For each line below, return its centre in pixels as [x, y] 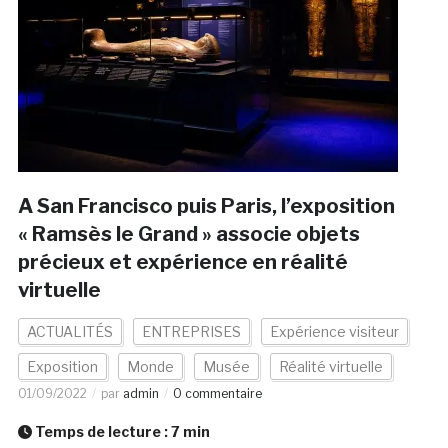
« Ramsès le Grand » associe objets [188, 234]
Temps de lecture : [101, 432]
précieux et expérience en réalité [182, 262]
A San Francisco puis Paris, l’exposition [206, 206]
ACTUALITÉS [69, 332]
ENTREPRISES [191, 332]
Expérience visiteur [334, 332]
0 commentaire [217, 394]
